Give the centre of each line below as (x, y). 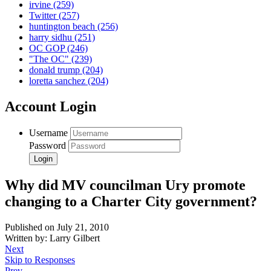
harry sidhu (52, 38)
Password (47, 146)
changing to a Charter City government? (131, 202)
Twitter (44, 16)
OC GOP (48, 48)
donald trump (56, 70)
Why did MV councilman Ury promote (125, 185)
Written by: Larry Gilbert (52, 238)
